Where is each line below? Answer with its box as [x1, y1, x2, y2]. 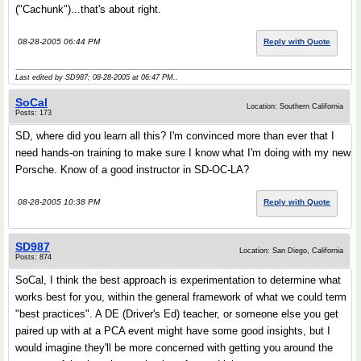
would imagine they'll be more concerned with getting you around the [15, 342, 333, 354]
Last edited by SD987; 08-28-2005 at [15, 73, 141, 81]
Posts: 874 [15, 253, 52, 261]
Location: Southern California [247, 102, 343, 110]
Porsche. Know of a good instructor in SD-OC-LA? [15, 164, 249, 176]
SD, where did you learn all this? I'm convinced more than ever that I [15, 130, 334, 142]
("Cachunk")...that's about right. [15, 3, 161, 15]
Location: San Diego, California [239, 247, 343, 255]
